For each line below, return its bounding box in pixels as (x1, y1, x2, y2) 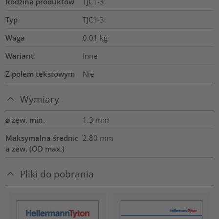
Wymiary (20, 93, 60, 106)
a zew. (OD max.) (5, 143, 65, 153)
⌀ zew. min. (5, 114, 45, 125)
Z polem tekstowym (5, 69, 75, 79)
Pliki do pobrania (20, 167, 94, 180)
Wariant (5, 51, 34, 61)
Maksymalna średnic (5, 132, 79, 143)
